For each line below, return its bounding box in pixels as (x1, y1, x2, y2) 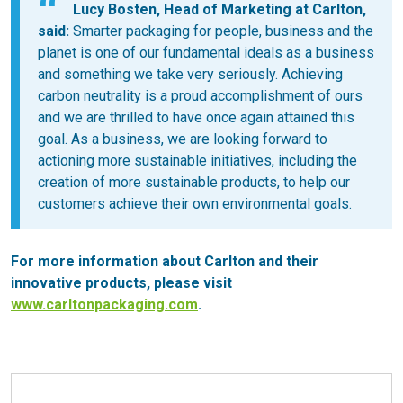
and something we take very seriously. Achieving (38, 66, 343, 84)
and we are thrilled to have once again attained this (38, 109, 354, 127)
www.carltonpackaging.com (11, 296, 198, 314)
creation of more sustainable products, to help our (38, 174, 350, 192)
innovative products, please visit (11, 274, 232, 292)
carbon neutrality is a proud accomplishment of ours (38, 87, 363, 105)
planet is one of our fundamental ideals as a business (38, 44, 374, 62)
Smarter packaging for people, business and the (69, 22, 373, 40)
